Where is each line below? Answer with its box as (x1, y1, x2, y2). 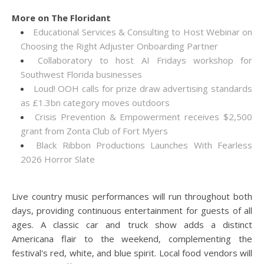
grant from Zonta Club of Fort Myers (21, 125, 168, 137)
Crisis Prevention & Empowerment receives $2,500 (34, 111, 253, 123)
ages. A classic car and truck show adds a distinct (12, 219, 252, 230)
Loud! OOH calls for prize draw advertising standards (33, 82, 252, 94)
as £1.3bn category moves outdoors (21, 97, 170, 108)
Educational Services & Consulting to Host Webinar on (33, 26, 252, 38)
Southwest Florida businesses (21, 68, 142, 80)
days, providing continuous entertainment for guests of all (12, 204, 252, 216)
